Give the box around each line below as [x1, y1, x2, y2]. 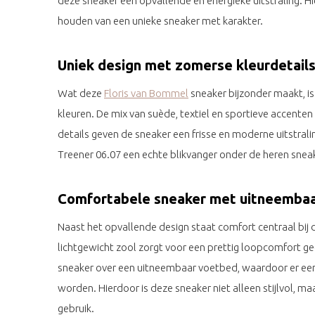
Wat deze [58, 87, 104, 99]
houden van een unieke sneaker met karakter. [58, 15, 263, 27]
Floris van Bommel [104, 87, 188, 99]
